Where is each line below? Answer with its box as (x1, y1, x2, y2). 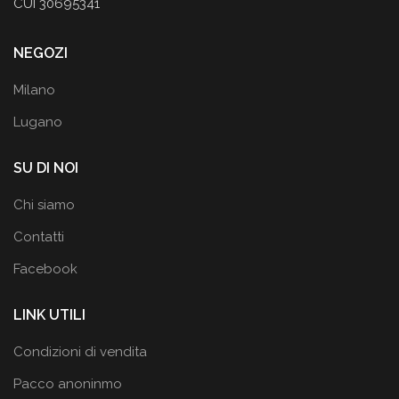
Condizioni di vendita (13, 344, 147, 361)
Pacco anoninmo (13, 376, 122, 393)
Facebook (13, 261, 77, 278)
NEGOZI (13, 45, 68, 62)
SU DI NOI (13, 159, 78, 177)
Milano (13, 82, 55, 99)
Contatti (13, 229, 64, 246)
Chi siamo (13, 197, 75, 214)
